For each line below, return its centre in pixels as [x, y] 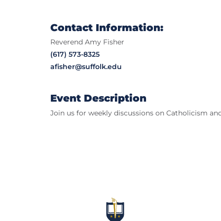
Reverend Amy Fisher [87, 42]
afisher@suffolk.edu [86, 67]
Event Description [98, 98]
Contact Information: [107, 28]
